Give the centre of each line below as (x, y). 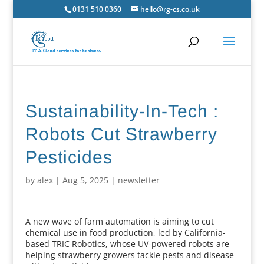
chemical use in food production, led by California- (125, 232)
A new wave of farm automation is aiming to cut (119, 221)
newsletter (138, 180)
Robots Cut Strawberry (121, 134)
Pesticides (69, 157)
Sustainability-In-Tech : (122, 111)
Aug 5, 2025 (85, 180)
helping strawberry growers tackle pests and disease (129, 255)
